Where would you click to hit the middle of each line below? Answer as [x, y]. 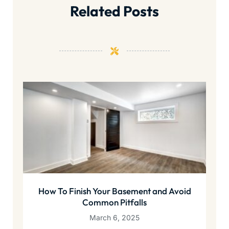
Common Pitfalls [114, 202]
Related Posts [114, 11]
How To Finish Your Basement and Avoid [114, 191]
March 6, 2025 [114, 218]
